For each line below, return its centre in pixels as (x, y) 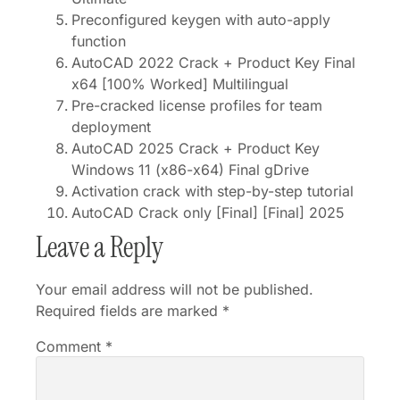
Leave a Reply (100, 248)
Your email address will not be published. (175, 290)
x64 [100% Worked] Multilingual (180, 84)
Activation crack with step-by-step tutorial (212, 192)
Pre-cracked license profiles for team (197, 106)
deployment (111, 127)
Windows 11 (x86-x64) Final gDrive (190, 170)
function (99, 42)
